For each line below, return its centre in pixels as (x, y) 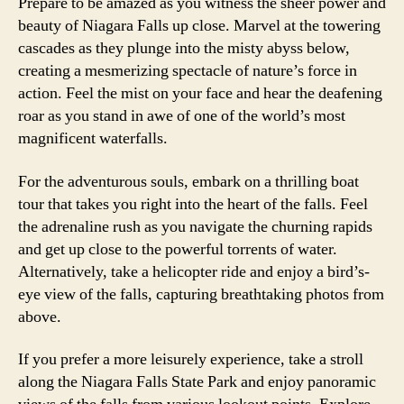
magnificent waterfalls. (93, 138)
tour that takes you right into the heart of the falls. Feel (193, 204)
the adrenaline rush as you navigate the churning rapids (195, 226)
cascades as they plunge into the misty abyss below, (184, 48)
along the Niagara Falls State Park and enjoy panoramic (197, 382)
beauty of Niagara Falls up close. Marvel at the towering (199, 26)
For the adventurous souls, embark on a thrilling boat (188, 181)
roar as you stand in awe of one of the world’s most (182, 116)
